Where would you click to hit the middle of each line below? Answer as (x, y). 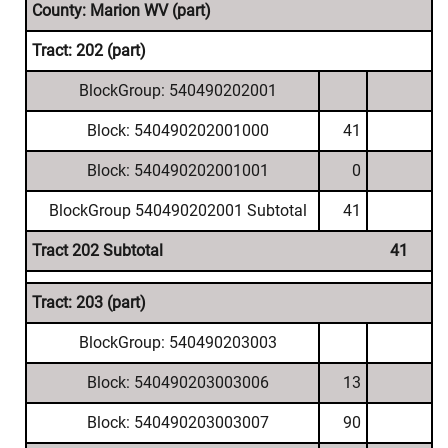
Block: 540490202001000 (177, 130)
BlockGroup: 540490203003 (177, 342)
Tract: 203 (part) (89, 302)
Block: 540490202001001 (177, 170)
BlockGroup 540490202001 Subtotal (177, 210)
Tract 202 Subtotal (97, 250)
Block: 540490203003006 (177, 382)
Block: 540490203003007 (177, 422)
